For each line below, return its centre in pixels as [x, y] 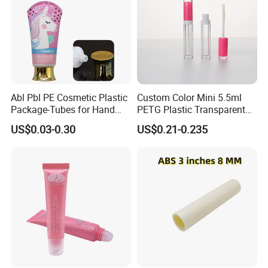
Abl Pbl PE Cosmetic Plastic [69, 97]
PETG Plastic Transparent [191, 109]
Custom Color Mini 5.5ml [189, 97]
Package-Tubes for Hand [63, 109]
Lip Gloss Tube [168, 121]
